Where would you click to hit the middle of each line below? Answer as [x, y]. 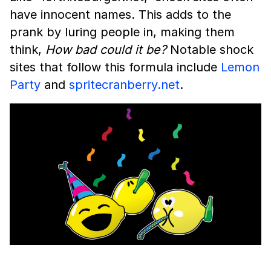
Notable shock [210, 49]
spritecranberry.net [124, 84]
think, [28, 49]
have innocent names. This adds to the [120, 14]
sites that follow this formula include [115, 67]
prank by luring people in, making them [122, 32]
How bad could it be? [106, 49]
